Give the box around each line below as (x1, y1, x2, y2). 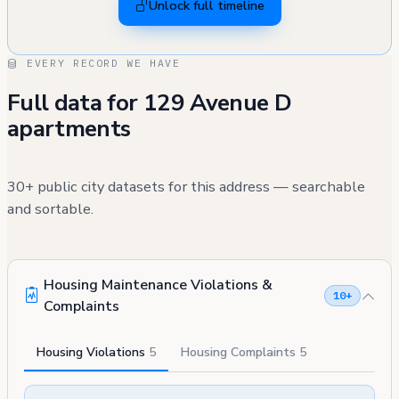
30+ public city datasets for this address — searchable (7, 175, 365, 197)
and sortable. (7, 198, 94, 219)
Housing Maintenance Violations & (44, 275, 273, 296)
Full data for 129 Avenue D (7, 86, 292, 118)
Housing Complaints (181, 344, 299, 362)
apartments (7, 112, 131, 144)
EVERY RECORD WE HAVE (19, 56, 181, 70)
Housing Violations (37, 344, 149, 362)
